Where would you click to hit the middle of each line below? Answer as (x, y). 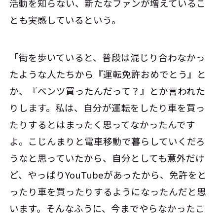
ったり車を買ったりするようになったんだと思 (108, 192)
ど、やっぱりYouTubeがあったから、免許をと (108, 175)
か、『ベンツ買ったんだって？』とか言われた (108, 91)
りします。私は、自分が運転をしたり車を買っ (108, 108)
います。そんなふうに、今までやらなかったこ (107, 208)
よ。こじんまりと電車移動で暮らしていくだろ (108, 141)
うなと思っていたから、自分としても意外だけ (107, 158)
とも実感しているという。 (65, 20)
